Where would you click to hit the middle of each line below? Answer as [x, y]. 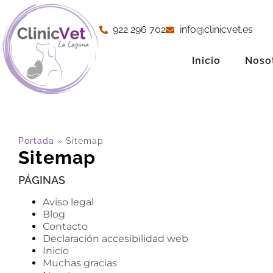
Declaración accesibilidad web [115, 238]
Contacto [65, 226]
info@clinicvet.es [216, 30]
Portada [36, 140]
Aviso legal [68, 202]
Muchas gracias [80, 263]
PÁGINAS [42, 180]
